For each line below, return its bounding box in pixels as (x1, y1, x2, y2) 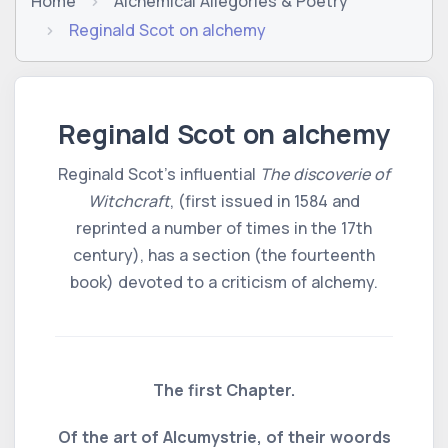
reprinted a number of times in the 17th (76, 216, 372, 239)
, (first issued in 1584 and (170, 189, 360, 212)
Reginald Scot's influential (58, 162, 260, 185)
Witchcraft (88, 189, 170, 212)
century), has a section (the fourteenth (73, 243, 375, 266)
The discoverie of (260, 162, 390, 185)
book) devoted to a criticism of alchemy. (70, 270, 378, 293)
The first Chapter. (153, 378, 295, 401)
